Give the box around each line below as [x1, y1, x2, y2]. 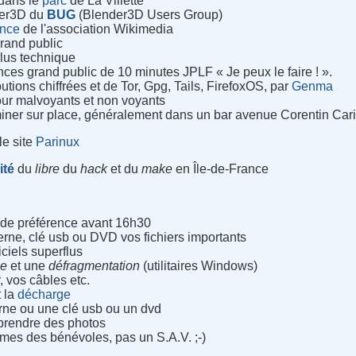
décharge [17, 288, 72, 302]
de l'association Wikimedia [20, 22, 174, 37]
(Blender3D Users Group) [75, 8, 223, 22]
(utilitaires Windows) [140, 259, 258, 273]
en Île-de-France [172, 162, 269, 176]
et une [7, 259, 49, 273]
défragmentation [48, 259, 141, 273]
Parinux [36, 135, 80, 149]
